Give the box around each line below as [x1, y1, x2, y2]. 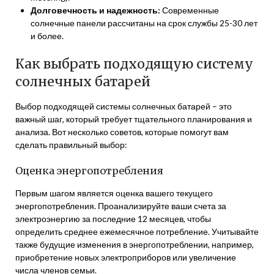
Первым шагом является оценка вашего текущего [15, 188, 213, 198]
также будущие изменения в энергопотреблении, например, [15, 239, 254, 250]
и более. [31, 31, 64, 41]
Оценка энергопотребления [15, 165, 163, 177]
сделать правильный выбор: [15, 139, 127, 150]
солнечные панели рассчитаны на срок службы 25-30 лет [31, 18, 257, 28]
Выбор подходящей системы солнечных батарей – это [15, 101, 232, 111]
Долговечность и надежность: [31, 5, 160, 15]
